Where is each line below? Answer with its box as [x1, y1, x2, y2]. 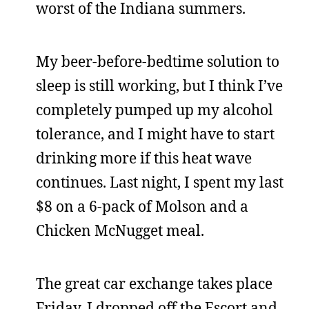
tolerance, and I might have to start [36, 124, 275, 143]
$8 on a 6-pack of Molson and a [36, 197, 248, 216]
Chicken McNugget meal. [36, 221, 204, 240]
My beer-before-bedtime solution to [36, 52, 279, 71]
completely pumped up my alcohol [36, 100, 273, 119]
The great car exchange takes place [36, 274, 272, 293]
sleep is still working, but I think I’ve [36, 76, 283, 95]
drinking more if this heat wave [36, 148, 252, 168]
